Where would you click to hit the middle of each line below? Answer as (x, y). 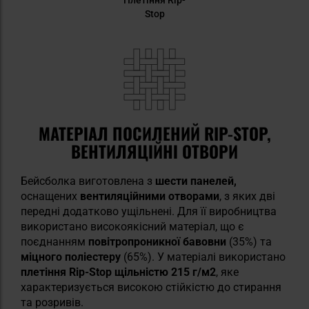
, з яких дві (247, 196)
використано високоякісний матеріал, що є (132, 226)
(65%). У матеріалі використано (203, 257)
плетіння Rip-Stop (66, 272)
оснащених (50, 196)
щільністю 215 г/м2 (165, 272)
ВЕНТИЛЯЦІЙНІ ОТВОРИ (154, 151)
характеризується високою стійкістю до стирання (151, 287)
